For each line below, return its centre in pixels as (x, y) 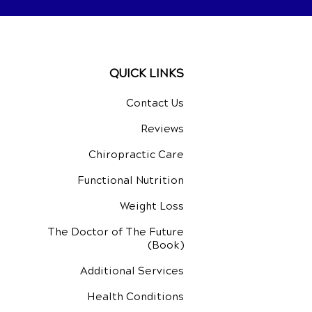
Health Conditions (135, 296)
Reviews (162, 128)
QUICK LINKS (147, 73)
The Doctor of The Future (116, 232)
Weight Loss (152, 206)
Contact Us (155, 103)
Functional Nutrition (131, 180)
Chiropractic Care (136, 154)
